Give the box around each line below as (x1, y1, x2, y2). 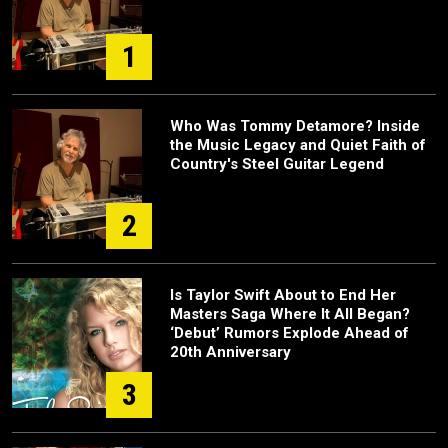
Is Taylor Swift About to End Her (170, 286, 396, 304)
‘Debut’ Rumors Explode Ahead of (170, 324, 409, 342)
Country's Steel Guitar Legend (170, 155, 384, 173)
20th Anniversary (170, 343, 291, 361)
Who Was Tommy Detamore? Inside (170, 117, 420, 135)
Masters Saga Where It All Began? (170, 305, 410, 323)
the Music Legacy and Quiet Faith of (170, 136, 426, 154)
